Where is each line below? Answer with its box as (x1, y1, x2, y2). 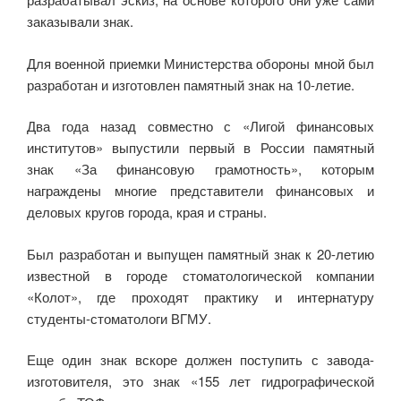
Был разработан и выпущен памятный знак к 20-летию (27, 243, 374, 263)
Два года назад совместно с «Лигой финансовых (27, 116, 374, 136)
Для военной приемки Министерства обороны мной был (27, 53, 374, 73)
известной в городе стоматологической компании (27, 265, 374, 285)
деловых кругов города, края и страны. (27, 202, 270, 222)
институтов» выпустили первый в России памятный (27, 138, 374, 158)
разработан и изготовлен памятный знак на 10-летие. (27, 74, 358, 94)
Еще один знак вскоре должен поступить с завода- (27, 350, 374, 370)
